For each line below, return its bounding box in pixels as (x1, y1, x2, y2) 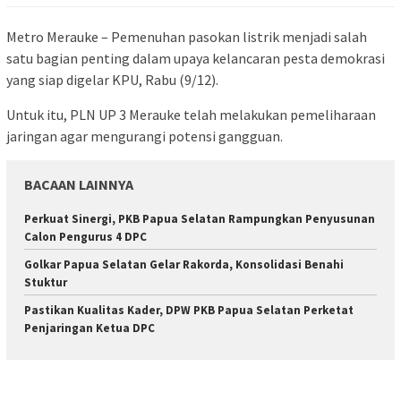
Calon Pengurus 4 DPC (24, 229, 147, 245)
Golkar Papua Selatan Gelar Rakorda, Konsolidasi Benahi (24, 257, 344, 273)
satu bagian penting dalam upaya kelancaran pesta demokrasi (6, 49, 385, 68)
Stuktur (24, 275, 67, 291)
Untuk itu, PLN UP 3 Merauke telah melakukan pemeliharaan (6, 106, 376, 124)
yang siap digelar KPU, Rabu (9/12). (6, 71, 218, 90)
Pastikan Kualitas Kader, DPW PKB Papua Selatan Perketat (24, 303, 354, 319)
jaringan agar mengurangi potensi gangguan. (6, 127, 283, 146)
